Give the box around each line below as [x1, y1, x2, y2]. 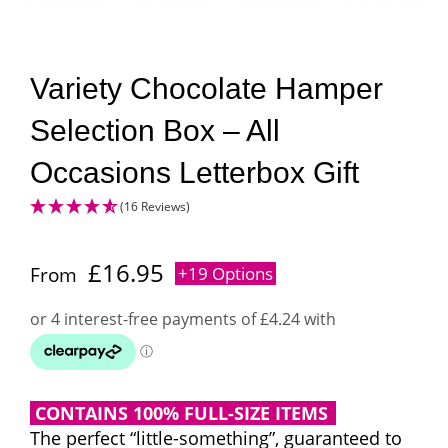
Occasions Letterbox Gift [30, 155, 359, 189]
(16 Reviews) [120, 197, 190, 215]
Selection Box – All [30, 113, 280, 147]
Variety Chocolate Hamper [30, 71, 383, 105]
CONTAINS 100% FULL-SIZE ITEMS [35, 400, 328, 425]
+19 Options [178, 262, 273, 285]
